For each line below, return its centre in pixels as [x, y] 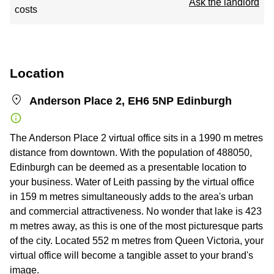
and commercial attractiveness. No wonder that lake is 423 [136, 211]
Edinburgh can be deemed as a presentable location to [128, 167]
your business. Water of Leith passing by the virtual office [132, 182]
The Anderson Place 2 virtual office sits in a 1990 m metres [136, 138]
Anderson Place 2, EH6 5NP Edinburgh [131, 101]
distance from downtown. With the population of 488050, [131, 153]
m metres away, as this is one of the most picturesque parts [136, 226]
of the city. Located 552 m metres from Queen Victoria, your [137, 241]
